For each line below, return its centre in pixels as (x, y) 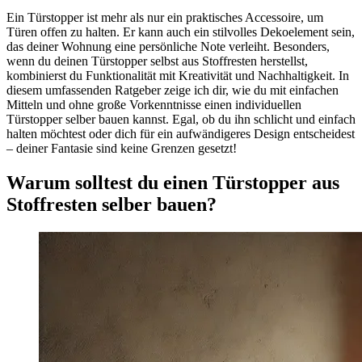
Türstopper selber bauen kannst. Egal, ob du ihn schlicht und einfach (181, 119)
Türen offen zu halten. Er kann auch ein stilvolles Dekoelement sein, (181, 32)
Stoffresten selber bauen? (112, 204)
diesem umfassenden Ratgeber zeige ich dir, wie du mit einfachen (173, 90)
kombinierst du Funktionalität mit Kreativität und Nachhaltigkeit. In (178, 75)
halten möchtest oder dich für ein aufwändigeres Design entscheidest (181, 133)
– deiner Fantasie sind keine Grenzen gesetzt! (122, 148)
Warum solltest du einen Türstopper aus (173, 182)
